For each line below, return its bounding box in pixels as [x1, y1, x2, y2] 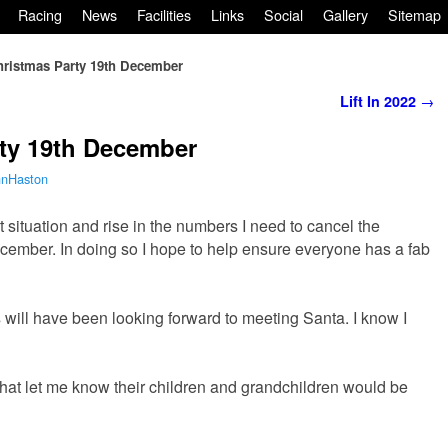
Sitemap [388, 4, 441, 26]
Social [264, 4, 303, 26]
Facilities [137, 4, 191, 26]
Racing [18, 4, 62, 26]
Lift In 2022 [340, 91, 420, 112]
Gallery [323, 4, 368, 26]
